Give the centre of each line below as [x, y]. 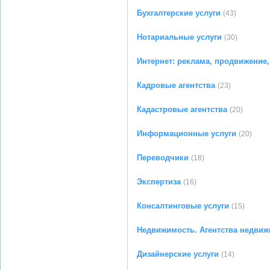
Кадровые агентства [176, 85]
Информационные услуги [187, 133]
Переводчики [163, 158]
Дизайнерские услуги [178, 254]
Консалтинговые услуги [183, 206]
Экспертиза [159, 182]
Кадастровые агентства [182, 109]
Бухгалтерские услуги [179, 13]
